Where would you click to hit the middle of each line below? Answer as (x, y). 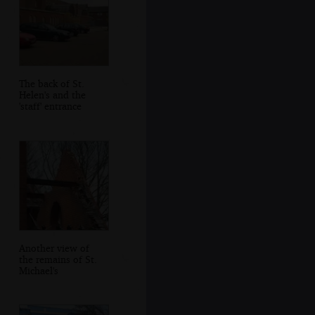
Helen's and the (52, 95)
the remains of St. (58, 259)
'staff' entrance (50, 106)
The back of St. (51, 84)
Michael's (38, 270)
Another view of (54, 247)
